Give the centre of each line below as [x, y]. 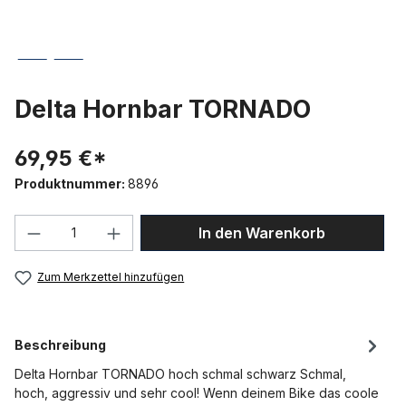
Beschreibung [60, 345]
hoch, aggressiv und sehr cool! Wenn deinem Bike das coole [197, 393]
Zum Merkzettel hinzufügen [111, 277]
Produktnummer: [71, 184]
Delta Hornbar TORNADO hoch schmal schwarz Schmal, [180, 374]
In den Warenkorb [262, 233]
